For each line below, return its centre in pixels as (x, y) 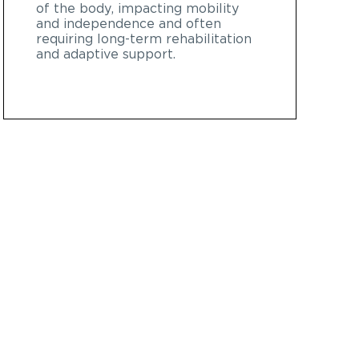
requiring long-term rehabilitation (144, 39)
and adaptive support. (106, 54)
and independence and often (129, 24)
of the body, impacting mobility (137, 8)
